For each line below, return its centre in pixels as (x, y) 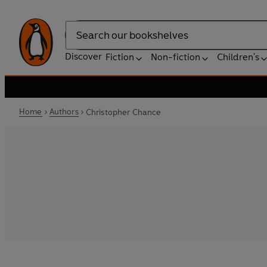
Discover (83, 56)
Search (80, 41)
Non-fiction (176, 57)
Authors (64, 112)
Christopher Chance (123, 112)
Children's (238, 57)
